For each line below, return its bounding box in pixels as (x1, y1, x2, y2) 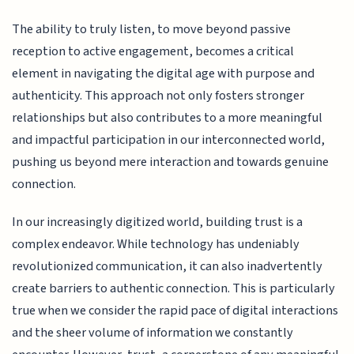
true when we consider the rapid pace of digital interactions (12, 301, 339, 321)
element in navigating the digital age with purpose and (12, 63, 315, 83)
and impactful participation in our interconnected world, (12, 130, 326, 149)
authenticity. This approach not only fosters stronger (12, 85, 305, 105)
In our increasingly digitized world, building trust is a (12, 213, 303, 232)
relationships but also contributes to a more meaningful (12, 107, 323, 127)
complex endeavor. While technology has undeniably (12, 235, 300, 254)
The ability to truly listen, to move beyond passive (12, 19, 292, 39)
